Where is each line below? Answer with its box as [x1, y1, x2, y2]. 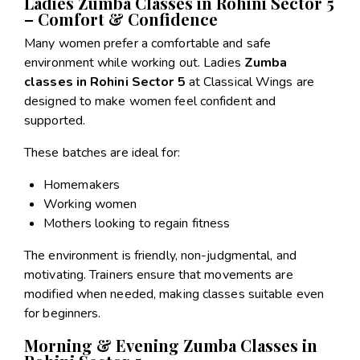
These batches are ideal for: [24, 143, 180, 162]
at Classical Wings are [188, 72, 314, 91]
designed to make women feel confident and [24, 92, 276, 110]
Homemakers [43, 175, 120, 194]
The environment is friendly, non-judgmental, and [24, 246, 297, 264]
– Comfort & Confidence [24, 8, 218, 31]
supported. [24, 111, 85, 129]
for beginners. [24, 304, 101, 322]
